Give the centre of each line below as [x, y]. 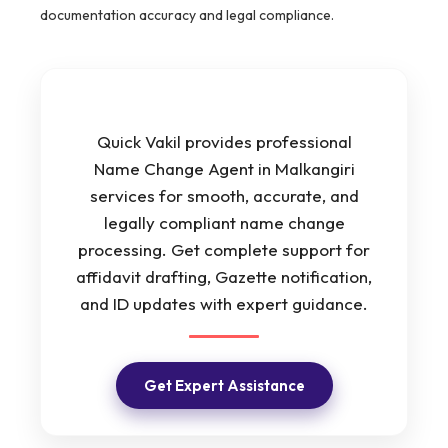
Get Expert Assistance [224, 385]
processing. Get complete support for [224, 249]
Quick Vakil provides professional [224, 141]
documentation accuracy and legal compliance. [187, 14]
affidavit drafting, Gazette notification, [224, 276]
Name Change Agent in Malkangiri [224, 168]
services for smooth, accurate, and [224, 195]
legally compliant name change [224, 222]
